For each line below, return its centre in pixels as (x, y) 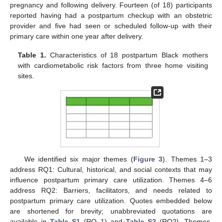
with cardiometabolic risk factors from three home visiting (113, 66)
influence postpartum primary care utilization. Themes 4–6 (111, 180)
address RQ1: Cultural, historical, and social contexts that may (111, 170)
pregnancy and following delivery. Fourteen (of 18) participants (111, 5)
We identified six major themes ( (79, 159)
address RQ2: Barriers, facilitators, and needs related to (111, 191)
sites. (26, 76)
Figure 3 (148, 159)
